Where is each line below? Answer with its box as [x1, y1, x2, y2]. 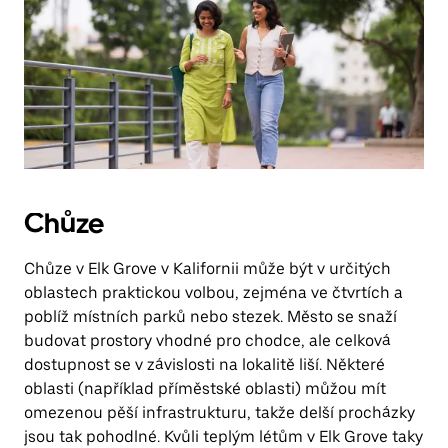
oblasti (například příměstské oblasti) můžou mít [24, 379, 386, 398]
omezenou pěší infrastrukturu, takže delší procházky [24, 403, 415, 422]
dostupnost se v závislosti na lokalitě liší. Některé [24, 355, 385, 374]
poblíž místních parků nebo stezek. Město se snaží [24, 307, 397, 326]
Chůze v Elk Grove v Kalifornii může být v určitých [24, 259, 391, 278]
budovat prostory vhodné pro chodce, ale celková [24, 331, 391, 350]
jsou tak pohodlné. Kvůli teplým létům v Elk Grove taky [24, 427, 423, 446]
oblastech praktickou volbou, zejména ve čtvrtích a [24, 283, 403, 302]
